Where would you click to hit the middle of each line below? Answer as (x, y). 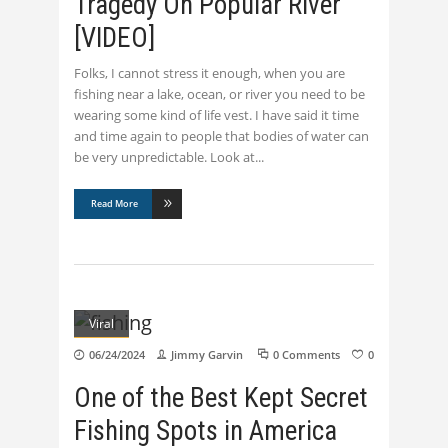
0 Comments (306, 355)
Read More (114, 204)
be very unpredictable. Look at (164, 157)
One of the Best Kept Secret (221, 398)
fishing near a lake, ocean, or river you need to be (219, 94)
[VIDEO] (114, 38)
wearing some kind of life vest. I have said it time (216, 115)
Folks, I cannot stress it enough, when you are (209, 73)
